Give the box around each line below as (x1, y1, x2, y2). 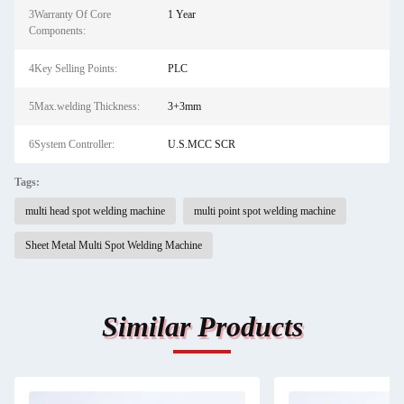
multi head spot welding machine (25, 205, 165, 217)
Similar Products (101, 310, 303, 343)
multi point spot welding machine (194, 205, 335, 217)
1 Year (167, 8, 196, 21)
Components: (29, 24, 86, 37)
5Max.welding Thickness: (29, 100, 140, 113)
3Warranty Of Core (29, 8, 111, 21)
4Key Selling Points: (29, 62, 117, 75)
